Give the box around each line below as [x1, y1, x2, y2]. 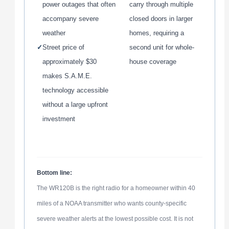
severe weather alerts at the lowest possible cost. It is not [36, 215, 193, 222]
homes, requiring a [129, 29, 184, 37]
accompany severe [42, 15, 99, 23]
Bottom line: [36, 169, 72, 176]
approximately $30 [42, 58, 97, 66]
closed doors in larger [129, 15, 193, 23]
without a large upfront [42, 101, 108, 109]
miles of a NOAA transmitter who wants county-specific [36, 199, 187, 207]
